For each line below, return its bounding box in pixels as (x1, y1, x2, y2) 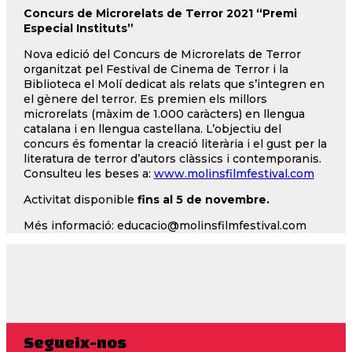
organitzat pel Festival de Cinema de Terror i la (23, 61, 288, 76)
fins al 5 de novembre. (137, 192, 269, 207)
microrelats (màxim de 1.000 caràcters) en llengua (23, 106, 305, 121)
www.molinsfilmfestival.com (153, 166, 314, 181)
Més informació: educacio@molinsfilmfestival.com (23, 218, 306, 233)
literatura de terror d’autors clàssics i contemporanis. (23, 151, 321, 166)
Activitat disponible (23, 192, 137, 207)
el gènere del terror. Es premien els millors (23, 91, 267, 106)
